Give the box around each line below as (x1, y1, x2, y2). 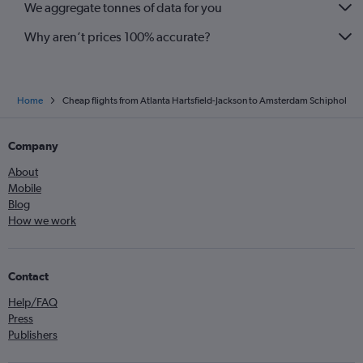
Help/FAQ (8, 296, 58, 309)
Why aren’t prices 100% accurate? (24, 28, 211, 45)
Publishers (8, 328, 58, 341)
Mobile (8, 181, 41, 194)
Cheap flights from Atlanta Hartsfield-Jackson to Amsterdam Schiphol (62, 95, 347, 106)
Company (8, 139, 58, 152)
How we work (8, 214, 76, 227)
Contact (8, 270, 49, 283)
